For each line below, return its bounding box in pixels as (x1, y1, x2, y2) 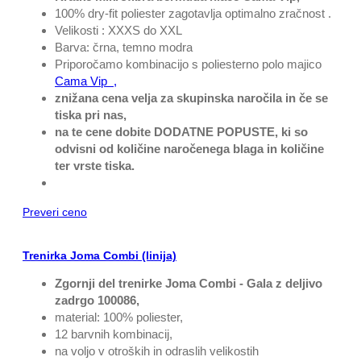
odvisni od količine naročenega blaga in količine (55, 142, 324, 156)
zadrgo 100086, (55, 293, 139, 308)
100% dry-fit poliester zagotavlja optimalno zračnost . (55, 6, 331, 21)
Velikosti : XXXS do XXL (55, 23, 182, 38)
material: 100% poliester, (55, 310, 183, 325)
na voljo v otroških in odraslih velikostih (55, 344, 259, 359)
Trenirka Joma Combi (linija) (23, 249, 176, 263)
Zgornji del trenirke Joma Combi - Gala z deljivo (55, 276, 322, 291)
